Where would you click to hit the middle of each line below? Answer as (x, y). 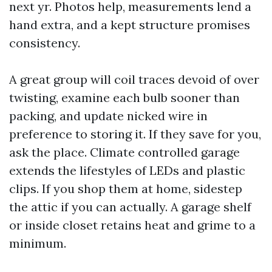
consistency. (45, 43)
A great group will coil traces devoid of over (134, 80)
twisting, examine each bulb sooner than (124, 98)
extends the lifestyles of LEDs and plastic (127, 171)
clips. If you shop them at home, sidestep (126, 189)
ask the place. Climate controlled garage (124, 152)
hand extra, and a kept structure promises (130, 25)
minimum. (38, 243)
